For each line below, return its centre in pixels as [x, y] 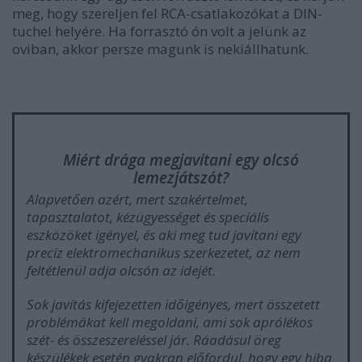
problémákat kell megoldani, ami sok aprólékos [170, 322]
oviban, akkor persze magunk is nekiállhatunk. [160, 48]
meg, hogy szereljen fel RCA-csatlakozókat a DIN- [167, 13]
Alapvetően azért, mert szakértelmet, [137, 199]
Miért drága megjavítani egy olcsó [181, 160]
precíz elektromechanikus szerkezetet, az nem [164, 252]
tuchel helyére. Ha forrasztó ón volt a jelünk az [159, 31]
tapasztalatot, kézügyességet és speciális [148, 217]
